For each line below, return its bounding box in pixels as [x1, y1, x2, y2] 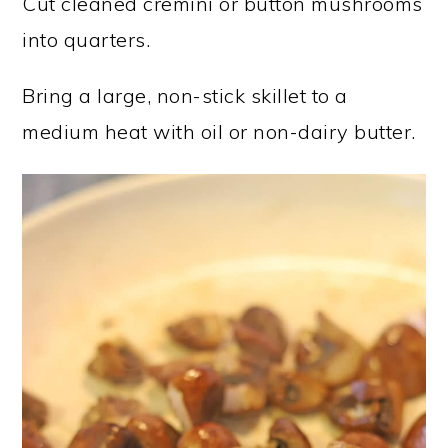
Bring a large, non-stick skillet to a [22, 83, 348, 109]
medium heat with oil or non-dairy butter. [22, 119, 416, 145]
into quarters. [22, 27, 151, 53]
